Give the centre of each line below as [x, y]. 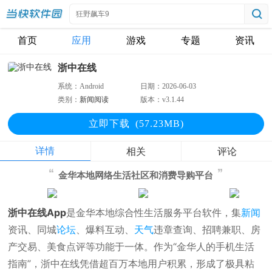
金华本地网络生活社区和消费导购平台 [136, 175]
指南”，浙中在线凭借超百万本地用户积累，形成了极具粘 [131, 263]
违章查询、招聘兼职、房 [207, 229]
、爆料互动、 [105, 229]
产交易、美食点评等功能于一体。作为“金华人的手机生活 [131, 246]
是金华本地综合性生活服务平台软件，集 [154, 212]
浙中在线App [37, 212]
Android [92, 86]
